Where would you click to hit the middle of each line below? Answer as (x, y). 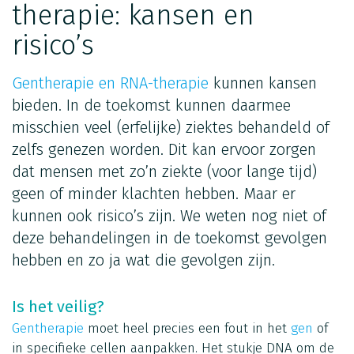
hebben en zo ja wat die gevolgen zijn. (143, 260)
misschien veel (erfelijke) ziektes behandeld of (171, 127)
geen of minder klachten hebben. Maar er (154, 193)
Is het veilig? (58, 306)
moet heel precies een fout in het (187, 328)
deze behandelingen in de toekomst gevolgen (169, 237)
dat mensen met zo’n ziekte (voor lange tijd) (164, 171)
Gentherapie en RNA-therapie (110, 83)
